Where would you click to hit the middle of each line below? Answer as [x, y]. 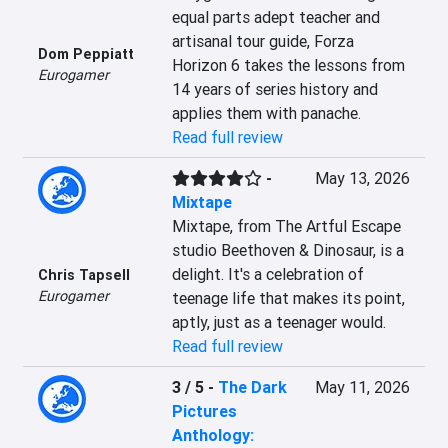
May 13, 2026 [362, 178]
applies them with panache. [266, 113]
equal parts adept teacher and [275, 17]
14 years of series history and [274, 89]
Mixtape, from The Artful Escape [286, 226]
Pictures [204, 411]
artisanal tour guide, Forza [262, 41]
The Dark [252, 387]
